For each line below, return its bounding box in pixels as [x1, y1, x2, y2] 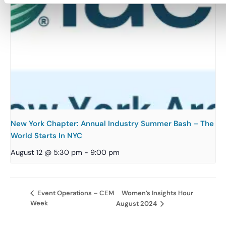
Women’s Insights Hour [121, 188, 193, 197]
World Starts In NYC [11, 130, 82, 141]
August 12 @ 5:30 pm [11, 147, 82, 157]
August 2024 [116, 199, 158, 208]
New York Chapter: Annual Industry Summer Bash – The [11, 118, 214, 129]
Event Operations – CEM [36, 189, 114, 198]
